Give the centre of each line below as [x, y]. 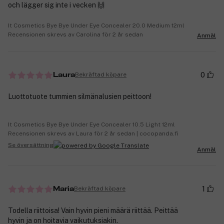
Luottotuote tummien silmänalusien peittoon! [80, 96]
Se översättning [31, 145]
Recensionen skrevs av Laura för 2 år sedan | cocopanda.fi [93, 133]
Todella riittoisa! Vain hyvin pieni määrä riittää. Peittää [93, 210]
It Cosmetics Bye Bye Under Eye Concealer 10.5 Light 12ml [91, 124]
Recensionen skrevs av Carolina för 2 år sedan [75, 34]
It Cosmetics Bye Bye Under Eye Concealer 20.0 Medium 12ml [96, 25]
